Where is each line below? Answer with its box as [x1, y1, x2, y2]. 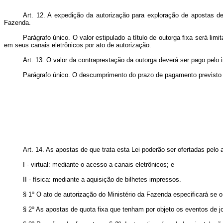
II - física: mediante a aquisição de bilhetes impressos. [23, 176, 181, 183]
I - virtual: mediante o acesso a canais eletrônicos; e [23, 161, 174, 168]
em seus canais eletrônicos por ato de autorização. [4, 41, 151, 49]
